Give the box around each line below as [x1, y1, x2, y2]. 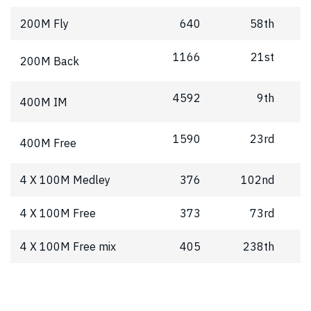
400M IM [20, 94, 67, 109]
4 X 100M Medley [20, 173, 110, 187]
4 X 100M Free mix [20, 239, 116, 254]
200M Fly [20, 17, 69, 31]
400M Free [20, 135, 76, 150]
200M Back [20, 53, 79, 68]
